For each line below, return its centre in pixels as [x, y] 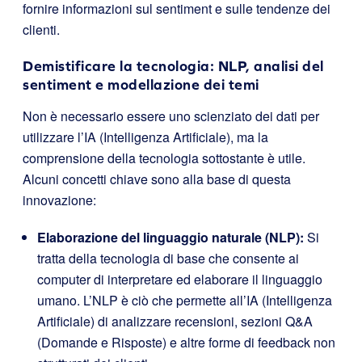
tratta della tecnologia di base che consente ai [168, 258]
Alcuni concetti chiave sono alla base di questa [157, 179]
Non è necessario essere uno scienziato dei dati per [171, 116]
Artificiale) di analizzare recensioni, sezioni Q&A [175, 321]
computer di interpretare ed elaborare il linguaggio [180, 279]
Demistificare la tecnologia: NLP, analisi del [173, 66]
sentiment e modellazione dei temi [141, 84]
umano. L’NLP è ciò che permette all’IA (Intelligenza [185, 300]
